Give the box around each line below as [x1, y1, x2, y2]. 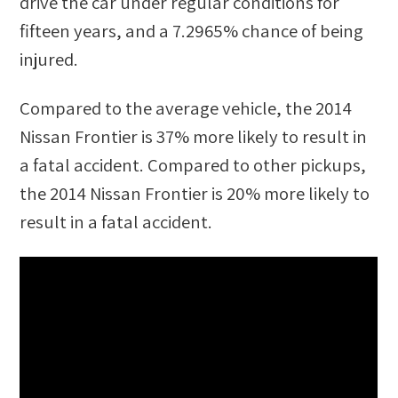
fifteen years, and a [20, 18, 173, 43]
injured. [20, 46, 79, 71]
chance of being [238, 18, 364, 43]
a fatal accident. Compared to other [20, 152, 301, 177]
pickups [300, 152, 362, 177]
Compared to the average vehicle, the [20, 95, 316, 120]
